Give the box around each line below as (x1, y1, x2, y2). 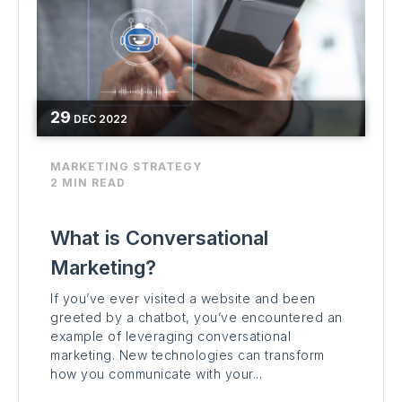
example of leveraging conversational (50, 328, 291, 345)
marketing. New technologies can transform (50, 347, 325, 363)
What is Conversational (50, 226, 268, 250)
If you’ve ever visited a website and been (50, 291, 316, 307)
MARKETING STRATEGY (50, 160, 202, 174)
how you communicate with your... (50, 366, 262, 382)
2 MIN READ (50, 176, 126, 190)
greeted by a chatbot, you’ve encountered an (50, 310, 343, 326)
